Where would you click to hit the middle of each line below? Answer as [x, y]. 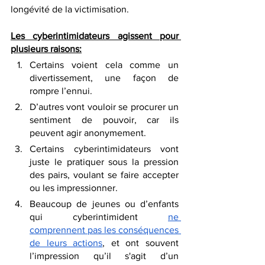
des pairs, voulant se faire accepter [104, 175]
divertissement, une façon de [104, 78]
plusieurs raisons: [46, 49]
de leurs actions [66, 243]
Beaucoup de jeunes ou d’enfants [104, 204]
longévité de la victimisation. [72, 9]
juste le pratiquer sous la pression [104, 162]
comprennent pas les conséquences [104, 230]
